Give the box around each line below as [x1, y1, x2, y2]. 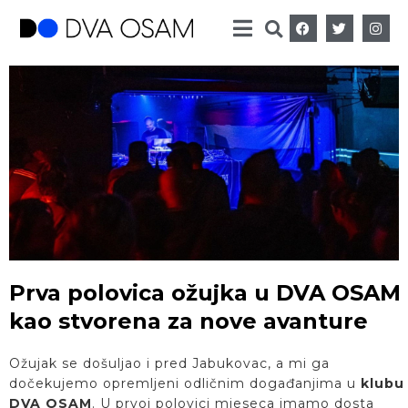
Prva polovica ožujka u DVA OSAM [9, 280, 401, 306]
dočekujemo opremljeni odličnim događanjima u [9, 375, 361, 392]
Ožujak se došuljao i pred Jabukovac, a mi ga [9, 355, 330, 372]
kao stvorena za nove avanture [9, 308, 368, 334]
